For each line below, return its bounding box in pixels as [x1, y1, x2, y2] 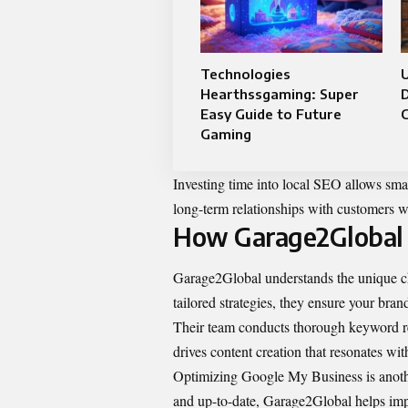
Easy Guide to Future [200, 106, 342, 122]
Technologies [200, 66, 291, 82]
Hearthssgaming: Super [200, 86, 359, 102]
